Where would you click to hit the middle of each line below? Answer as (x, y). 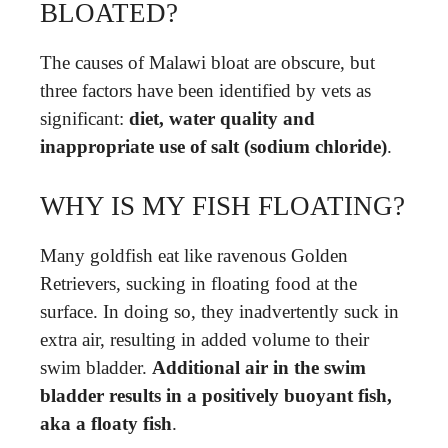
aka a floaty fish (106, 423)
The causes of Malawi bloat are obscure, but (207, 62)
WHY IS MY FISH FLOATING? (222, 205)
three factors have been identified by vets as (205, 90)
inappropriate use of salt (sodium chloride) (213, 146)
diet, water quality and (222, 118)
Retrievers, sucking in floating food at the (198, 283)
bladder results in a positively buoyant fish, (216, 395)
